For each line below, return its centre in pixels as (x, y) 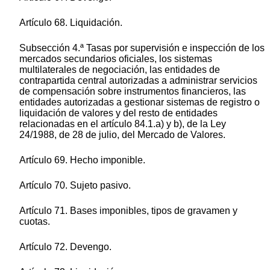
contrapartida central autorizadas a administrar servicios (138, 81)
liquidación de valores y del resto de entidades (118, 113)
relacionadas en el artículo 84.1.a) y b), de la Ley (123, 124)
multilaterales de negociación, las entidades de (120, 70)
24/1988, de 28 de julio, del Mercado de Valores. (122, 135)
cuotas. (35, 222)
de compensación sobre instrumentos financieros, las (133, 92)
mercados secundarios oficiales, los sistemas (116, 59)
